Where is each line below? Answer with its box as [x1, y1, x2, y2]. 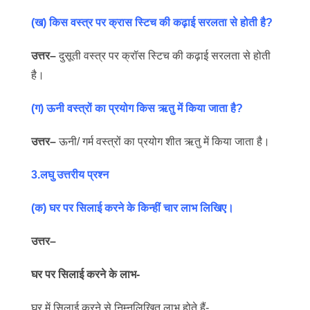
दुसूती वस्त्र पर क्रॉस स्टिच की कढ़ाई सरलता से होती [56, 50, 271, 62]
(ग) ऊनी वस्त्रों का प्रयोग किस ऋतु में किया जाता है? [31, 102, 243, 114]
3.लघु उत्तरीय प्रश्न [31, 169, 109, 181]
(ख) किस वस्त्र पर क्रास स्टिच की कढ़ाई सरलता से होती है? [31, 17, 273, 28]
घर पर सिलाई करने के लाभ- [31, 268, 140, 280]
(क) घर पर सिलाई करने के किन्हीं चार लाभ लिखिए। [31, 202, 234, 214]
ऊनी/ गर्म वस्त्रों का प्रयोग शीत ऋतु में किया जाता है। [56, 136, 270, 147]
